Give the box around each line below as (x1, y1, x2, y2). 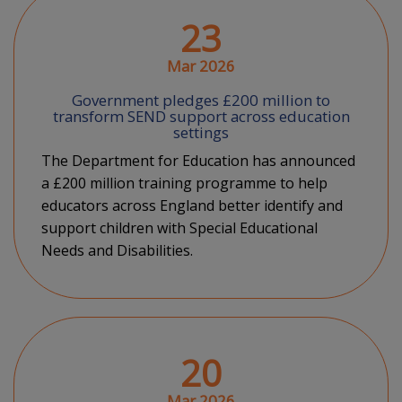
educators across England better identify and (41, 196, 343, 215)
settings (173, 122, 229, 143)
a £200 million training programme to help (41, 173, 328, 193)
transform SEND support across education (52, 106, 350, 127)
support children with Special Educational (41, 218, 318, 238)
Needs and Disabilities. (41, 240, 193, 260)
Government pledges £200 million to (72, 90, 330, 110)
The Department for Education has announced (41, 151, 355, 170)
